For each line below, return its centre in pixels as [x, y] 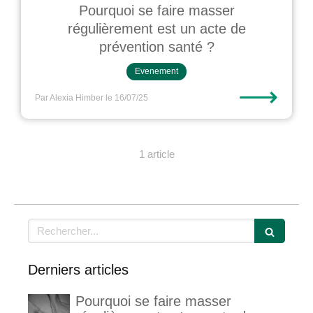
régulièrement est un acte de [156, 29]
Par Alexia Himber [69, 98]
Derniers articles [78, 270]
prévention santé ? [156, 47]
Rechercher [56, 225]
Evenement [156, 71]
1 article [156, 154]
